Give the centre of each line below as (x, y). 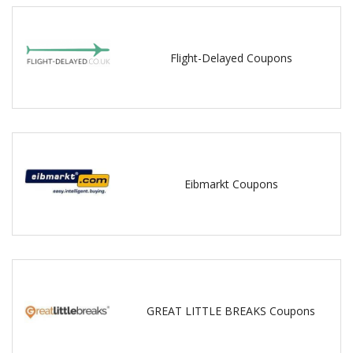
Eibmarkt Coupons (231, 184)
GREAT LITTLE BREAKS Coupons (231, 310)
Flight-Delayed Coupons (231, 58)
